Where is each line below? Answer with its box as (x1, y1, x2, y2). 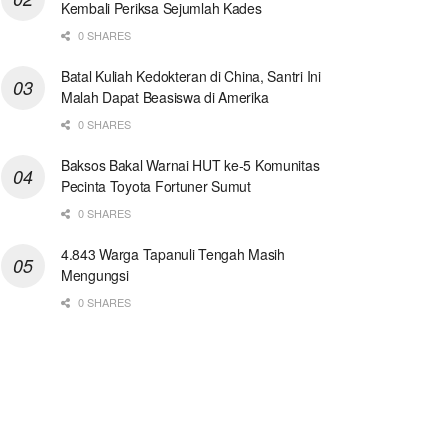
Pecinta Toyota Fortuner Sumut (61, 176, 251, 197)
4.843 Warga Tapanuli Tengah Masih (61, 244, 285, 265)
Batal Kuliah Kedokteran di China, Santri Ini (61, 66, 321, 87)
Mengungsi (61, 265, 129, 286)
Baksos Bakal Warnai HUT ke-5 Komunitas (61, 155, 320, 176)
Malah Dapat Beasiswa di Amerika (61, 87, 269, 108)
